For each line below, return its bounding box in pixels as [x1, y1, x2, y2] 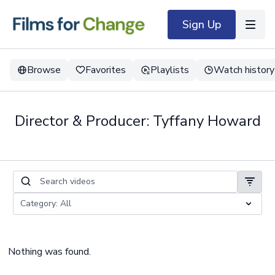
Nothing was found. [8, 245, 91, 258]
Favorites [85, 63, 126, 77]
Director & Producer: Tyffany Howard [14, 111, 261, 131]
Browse [27, 63, 61, 77]
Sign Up [182, 17, 221, 32]
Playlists [150, 63, 189, 77]
